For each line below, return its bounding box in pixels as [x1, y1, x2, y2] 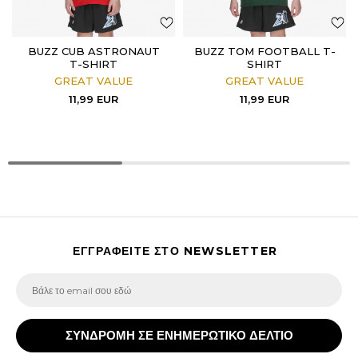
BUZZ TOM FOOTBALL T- [193, 45, 336, 58]
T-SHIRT [70, 58, 117, 70]
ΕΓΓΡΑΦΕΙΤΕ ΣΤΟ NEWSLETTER [73, 244, 277, 258]
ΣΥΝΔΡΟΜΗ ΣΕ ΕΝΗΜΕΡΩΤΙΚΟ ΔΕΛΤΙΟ [65, 328, 293, 343]
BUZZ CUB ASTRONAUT [27, 45, 160, 58]
